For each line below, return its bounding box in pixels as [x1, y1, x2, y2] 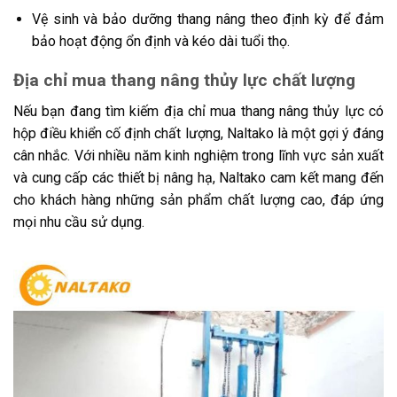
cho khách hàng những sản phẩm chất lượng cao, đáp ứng [13, 191, 384, 208]
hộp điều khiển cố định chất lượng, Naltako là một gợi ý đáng [13, 125, 384, 142]
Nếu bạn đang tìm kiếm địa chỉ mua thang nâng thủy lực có [13, 103, 384, 120]
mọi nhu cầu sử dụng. [13, 214, 144, 230]
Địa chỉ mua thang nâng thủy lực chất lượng [13, 70, 355, 91]
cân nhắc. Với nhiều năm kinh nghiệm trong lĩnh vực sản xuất [13, 147, 384, 164]
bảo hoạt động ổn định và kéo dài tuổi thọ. [31, 32, 290, 50]
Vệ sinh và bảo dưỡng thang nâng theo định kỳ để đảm [31, 10, 384, 27]
